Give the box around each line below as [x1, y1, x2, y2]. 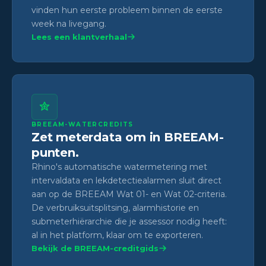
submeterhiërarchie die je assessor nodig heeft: [31, 216, 227, 227]
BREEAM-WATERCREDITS [31, 120, 134, 128]
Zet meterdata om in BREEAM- [31, 129, 224, 144]
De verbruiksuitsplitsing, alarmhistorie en [31, 202, 199, 213]
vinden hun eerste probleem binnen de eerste [31, 4, 223, 15]
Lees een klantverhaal [31, 31, 127, 42]
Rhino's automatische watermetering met [31, 161, 207, 172]
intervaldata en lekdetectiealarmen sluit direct [31, 175, 221, 186]
